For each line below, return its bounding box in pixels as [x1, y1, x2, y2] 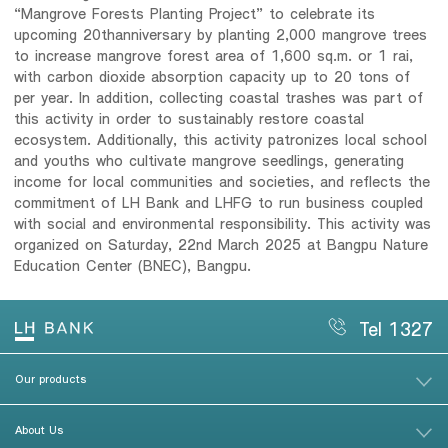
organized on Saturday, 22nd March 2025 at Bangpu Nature [14, 233, 429, 254]
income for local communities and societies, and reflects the [14, 170, 431, 191]
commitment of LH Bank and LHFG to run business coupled [14, 191, 424, 212]
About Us [15, 420, 63, 437]
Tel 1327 [359, 315, 433, 341]
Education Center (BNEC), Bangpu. [14, 254, 252, 275]
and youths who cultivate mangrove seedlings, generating [14, 149, 405, 170]
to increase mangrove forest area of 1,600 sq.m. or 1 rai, [14, 44, 414, 65]
